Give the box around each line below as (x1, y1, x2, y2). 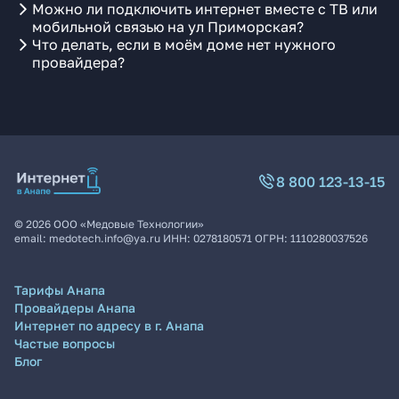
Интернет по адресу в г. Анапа (14, 318, 204, 333)
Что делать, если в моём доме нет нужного (32, 36, 336, 53)
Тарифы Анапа (14, 282, 105, 297)
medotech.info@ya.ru (49, 232, 160, 245)
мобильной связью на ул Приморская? (32, 18, 304, 36)
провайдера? (32, 53, 125, 71)
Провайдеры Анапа (14, 300, 135, 315)
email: (14, 232, 49, 245)
